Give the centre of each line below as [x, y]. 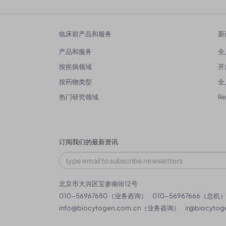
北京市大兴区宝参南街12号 [98, 184]
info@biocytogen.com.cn [100, 208]
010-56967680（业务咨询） [103, 196]
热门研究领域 [79, 97]
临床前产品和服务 [85, 34]
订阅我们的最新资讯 [89, 142]
